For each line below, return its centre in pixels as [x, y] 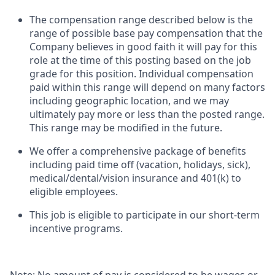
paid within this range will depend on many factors [147, 87]
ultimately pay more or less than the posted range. [147, 114]
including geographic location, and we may [129, 101]
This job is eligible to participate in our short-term [145, 215]
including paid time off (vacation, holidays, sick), [140, 165]
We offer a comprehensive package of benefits [138, 151]
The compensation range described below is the [141, 20]
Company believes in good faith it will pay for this [143, 47]
